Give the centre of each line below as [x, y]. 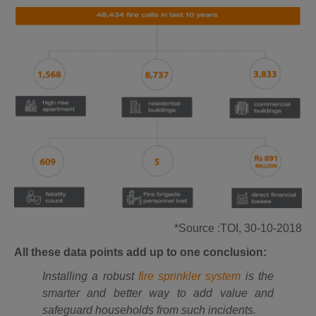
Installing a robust [90, 276]
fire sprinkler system [189, 276]
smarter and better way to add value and [158, 293]
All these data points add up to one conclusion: [140, 252]
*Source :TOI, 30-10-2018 [238, 228]
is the [257, 276]
